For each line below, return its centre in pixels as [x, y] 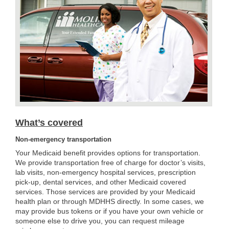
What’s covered [49, 123]
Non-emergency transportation [63, 140]
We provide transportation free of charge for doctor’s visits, [110, 163]
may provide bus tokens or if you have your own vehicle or [109, 211]
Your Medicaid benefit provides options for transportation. [108, 153]
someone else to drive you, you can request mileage [100, 221]
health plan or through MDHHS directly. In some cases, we [110, 202]
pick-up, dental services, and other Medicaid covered [101, 182]
